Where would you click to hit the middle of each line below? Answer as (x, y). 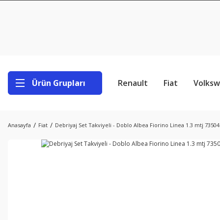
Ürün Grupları (59, 83)
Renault (133, 83)
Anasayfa (19, 125)
